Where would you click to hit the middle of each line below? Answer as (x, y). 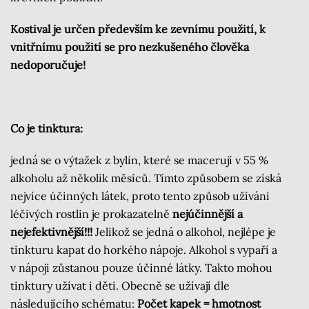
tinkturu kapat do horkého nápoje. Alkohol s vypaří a (144, 250)
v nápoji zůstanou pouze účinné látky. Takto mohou (141, 268)
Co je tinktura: (47, 129)
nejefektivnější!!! (51, 232)
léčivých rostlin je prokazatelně (91, 214)
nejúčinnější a (208, 214)
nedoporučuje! (48, 65)
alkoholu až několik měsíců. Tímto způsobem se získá (146, 178)
